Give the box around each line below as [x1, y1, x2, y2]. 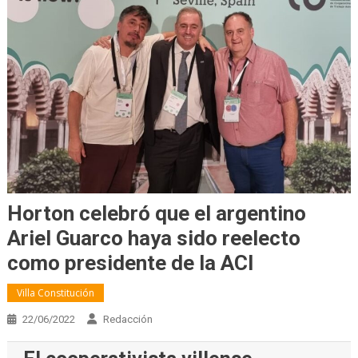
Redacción [102, 312, 153, 325]
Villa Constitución [16, 285, 94, 300]
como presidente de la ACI [6, 250, 254, 275]
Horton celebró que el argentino [6, 201, 306, 225]
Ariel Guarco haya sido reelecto [6, 225, 300, 250]
